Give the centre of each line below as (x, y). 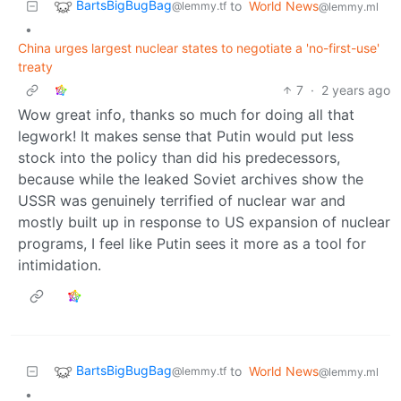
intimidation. (60, 264)
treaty (35, 66)
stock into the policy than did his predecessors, (179, 157)
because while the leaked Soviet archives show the (191, 179)
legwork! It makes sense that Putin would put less (186, 136)
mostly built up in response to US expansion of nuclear (204, 222)
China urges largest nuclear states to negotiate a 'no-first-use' (199, 47)
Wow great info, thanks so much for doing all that (186, 114)
